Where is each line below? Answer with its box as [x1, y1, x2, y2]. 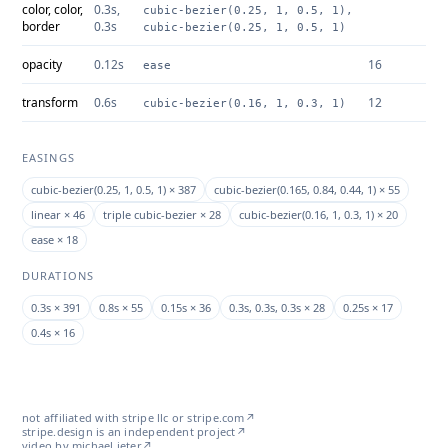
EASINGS [22, 149, 75, 165]
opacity [22, 55, 62, 73]
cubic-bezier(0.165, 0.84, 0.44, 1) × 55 [214, 181, 400, 197]
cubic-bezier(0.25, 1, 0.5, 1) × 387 [31, 181, 196, 197]
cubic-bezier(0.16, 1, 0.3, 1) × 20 [239, 206, 398, 222]
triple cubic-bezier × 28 [103, 206, 221, 222]
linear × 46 [31, 206, 85, 222]
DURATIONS [22, 267, 94, 283]
